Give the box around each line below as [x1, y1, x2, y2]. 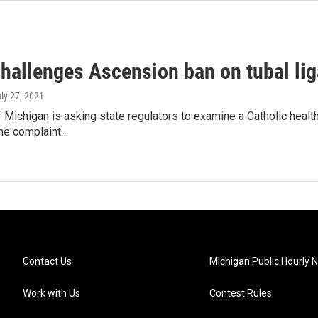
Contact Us [23, 256, 72, 268]
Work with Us [23, 287, 80, 300]
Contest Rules [209, 287, 273, 300]
